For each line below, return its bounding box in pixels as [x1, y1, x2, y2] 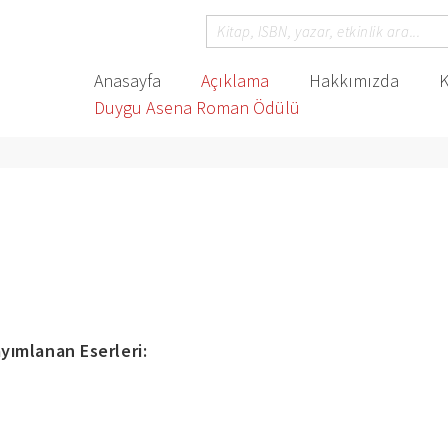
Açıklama [200, 69, 269, 92]
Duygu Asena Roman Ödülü [93, 96, 300, 119]
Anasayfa [93, 69, 161, 92]
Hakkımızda [308, 69, 399, 92]
